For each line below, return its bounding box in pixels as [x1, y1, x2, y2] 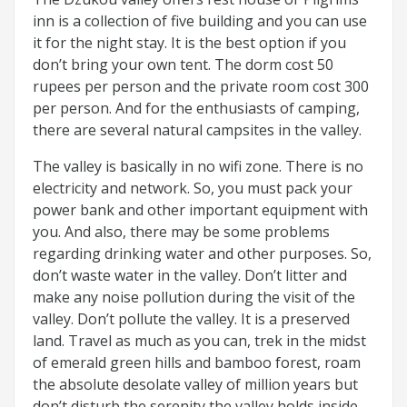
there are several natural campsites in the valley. [33, 119, 362, 140]
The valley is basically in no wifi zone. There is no [33, 155, 363, 176]
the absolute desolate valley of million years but [33, 373, 358, 394]
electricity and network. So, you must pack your [33, 177, 352, 198]
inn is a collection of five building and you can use [33, 10, 367, 31]
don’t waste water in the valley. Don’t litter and [33, 264, 347, 285]
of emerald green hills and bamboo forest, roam [33, 352, 361, 372]
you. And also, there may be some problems [33, 221, 330, 242]
